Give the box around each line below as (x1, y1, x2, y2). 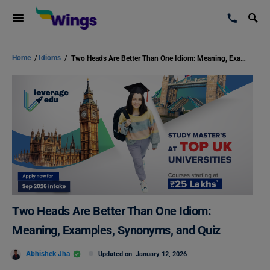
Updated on (98, 250, 136, 258)
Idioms (39, 54, 63, 62)
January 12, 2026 (136, 250, 187, 258)
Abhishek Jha (26, 249, 70, 258)
